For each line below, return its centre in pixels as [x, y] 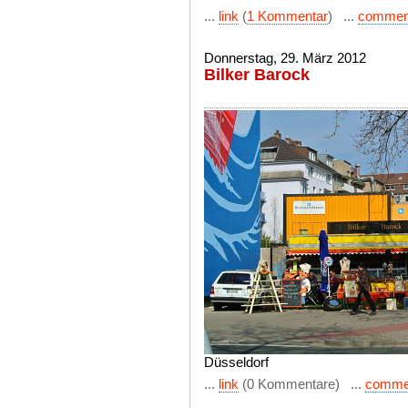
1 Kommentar [287, 16]
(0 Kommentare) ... [302, 384]
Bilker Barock [257, 75]
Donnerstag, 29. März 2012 [285, 58]
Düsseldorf [236, 362]
